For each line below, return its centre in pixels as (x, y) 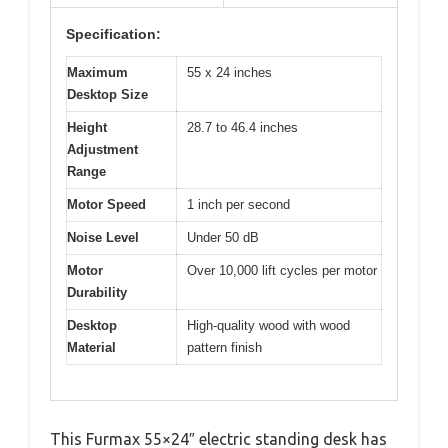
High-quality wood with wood (268, 326)
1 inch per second (238, 205)
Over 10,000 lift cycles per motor (282, 271)
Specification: (113, 34)
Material (91, 348)
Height (87, 128)
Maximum (97, 73)
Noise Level (103, 238)
